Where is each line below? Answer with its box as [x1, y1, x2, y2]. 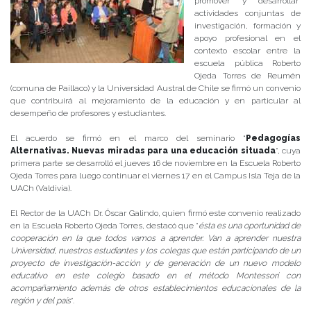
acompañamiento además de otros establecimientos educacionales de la [10, 283, 301, 293]
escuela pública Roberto [194, 58, 301, 68]
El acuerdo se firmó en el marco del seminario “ [10, 133, 246, 143]
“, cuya [275, 145, 301, 155]
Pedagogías [246, 133, 301, 143]
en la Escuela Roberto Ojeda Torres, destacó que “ [10, 220, 199, 230]
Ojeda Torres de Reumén [194, 70, 301, 81]
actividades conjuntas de [194, 8, 301, 18]
